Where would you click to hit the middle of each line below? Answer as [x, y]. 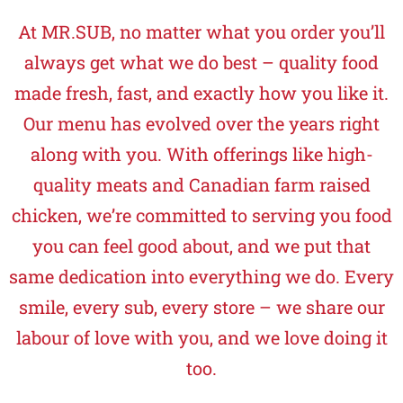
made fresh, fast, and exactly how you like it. [201, 92]
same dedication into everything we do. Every [201, 276]
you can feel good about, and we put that [201, 245]
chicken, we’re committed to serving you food [201, 215]
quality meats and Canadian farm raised [201, 184]
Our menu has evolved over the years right [201, 123]
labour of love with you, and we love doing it [201, 337]
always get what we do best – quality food [201, 62]
